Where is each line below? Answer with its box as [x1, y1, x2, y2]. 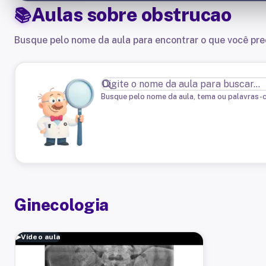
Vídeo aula [21, 233, 61, 241]
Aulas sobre [31, 4, 141, 26]
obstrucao [141, 4, 231, 26]
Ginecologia [14, 195, 109, 214]
